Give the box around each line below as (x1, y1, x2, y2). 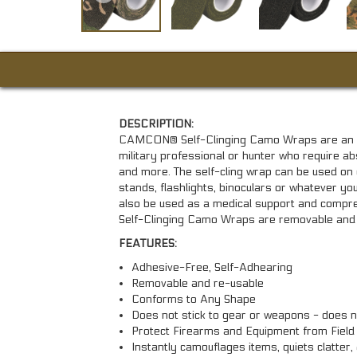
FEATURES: (119, 236, 177, 250)
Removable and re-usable (131, 276, 264, 290)
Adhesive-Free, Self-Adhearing (131, 260, 292, 274)
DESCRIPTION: (119, 116, 194, 131)
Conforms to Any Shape (131, 292, 256, 306)
